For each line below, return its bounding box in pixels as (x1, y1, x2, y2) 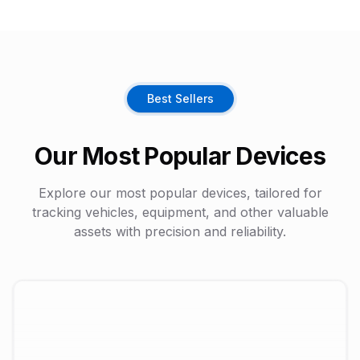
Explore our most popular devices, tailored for (38, 185, 322, 202)
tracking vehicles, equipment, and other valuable (31, 204, 329, 221)
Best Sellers (146, 92, 214, 106)
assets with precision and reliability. (74, 223, 286, 240)
